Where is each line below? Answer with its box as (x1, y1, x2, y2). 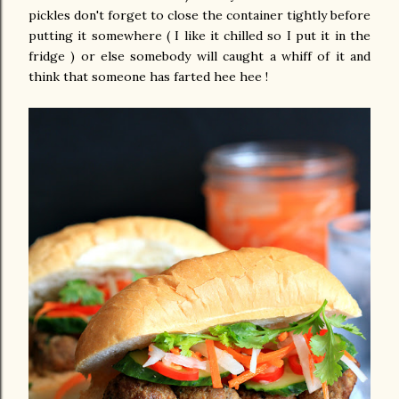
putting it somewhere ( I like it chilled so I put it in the (28, 27, 370, 44)
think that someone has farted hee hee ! (28, 68, 268, 85)
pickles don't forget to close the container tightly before (28, 6, 370, 23)
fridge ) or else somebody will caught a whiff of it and (28, 47, 370, 64)
